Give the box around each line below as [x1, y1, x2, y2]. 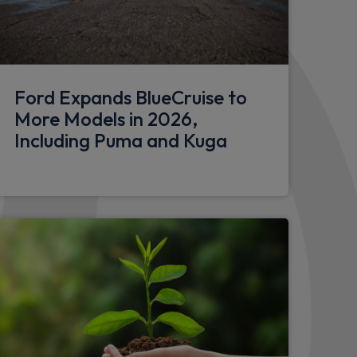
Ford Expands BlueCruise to [14, 85, 247, 110]
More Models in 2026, [14, 107, 198, 131]
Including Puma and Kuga [14, 128, 227, 153]
